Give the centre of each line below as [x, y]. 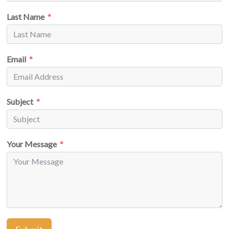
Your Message [32, 144]
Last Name [26, 17]
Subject [20, 101]
